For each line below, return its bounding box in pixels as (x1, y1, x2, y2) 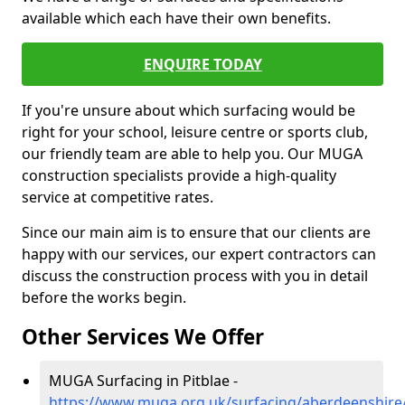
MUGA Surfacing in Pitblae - (49, 371, 238, 391)
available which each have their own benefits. (22, 8, 331, 28)
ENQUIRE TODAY (143, 54, 262, 74)
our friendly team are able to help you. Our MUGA (22, 144, 363, 164)
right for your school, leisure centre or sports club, (22, 122, 368, 142)
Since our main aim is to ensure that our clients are (22, 222, 371, 242)
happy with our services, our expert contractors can (22, 244, 376, 264)
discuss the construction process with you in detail (22, 266, 368, 286)
